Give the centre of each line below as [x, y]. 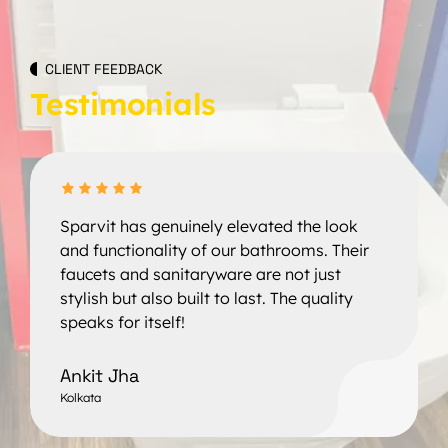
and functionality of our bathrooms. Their [214, 249]
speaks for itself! [122, 321]
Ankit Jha [99, 375]
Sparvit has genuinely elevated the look [209, 225]
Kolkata [80, 397]
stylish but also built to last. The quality [206, 297]
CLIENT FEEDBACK [104, 68]
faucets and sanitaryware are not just [200, 273]
